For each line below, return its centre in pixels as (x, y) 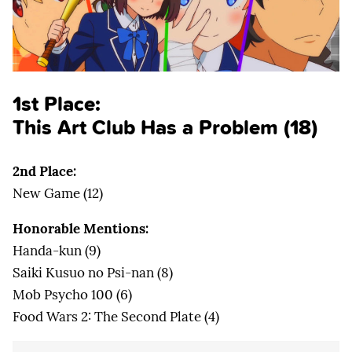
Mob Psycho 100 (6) (72, 294)
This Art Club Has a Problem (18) (165, 127)
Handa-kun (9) (57, 250)
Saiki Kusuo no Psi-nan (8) (93, 272)
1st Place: (57, 104)
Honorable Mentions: (81, 228)
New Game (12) (58, 193)
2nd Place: (44, 171)
